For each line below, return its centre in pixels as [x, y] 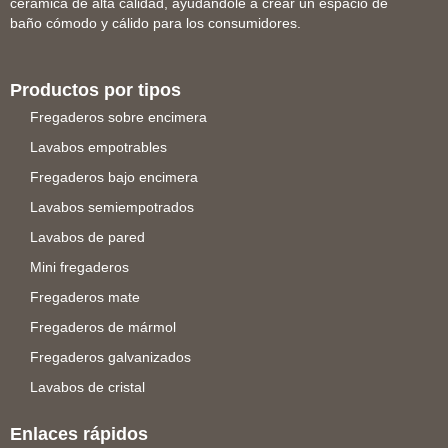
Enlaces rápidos [79, 434]
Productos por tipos [95, 90]
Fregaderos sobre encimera [118, 117]
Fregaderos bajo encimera [114, 177]
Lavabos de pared [87, 237]
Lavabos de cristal [87, 387]
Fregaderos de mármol [103, 327]
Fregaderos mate [85, 297]
